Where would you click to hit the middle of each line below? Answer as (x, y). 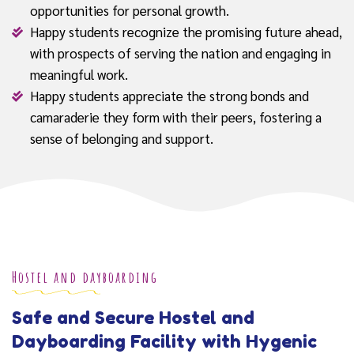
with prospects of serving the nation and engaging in (180, 53)
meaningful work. (79, 75)
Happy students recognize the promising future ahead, (186, 32)
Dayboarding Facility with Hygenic (164, 342)
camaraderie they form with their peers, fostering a (175, 117)
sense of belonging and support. (121, 139)
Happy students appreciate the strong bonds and (169, 96)
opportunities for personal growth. (129, 11)
